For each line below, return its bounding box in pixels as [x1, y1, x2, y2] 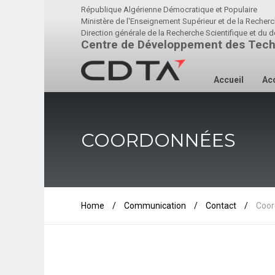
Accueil [214, 75, 244, 85]
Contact [206, 201, 236, 211]
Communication [124, 201, 186, 211]
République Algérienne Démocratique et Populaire [81, 5, 257, 14]
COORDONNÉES [81, 129, 236, 152]
